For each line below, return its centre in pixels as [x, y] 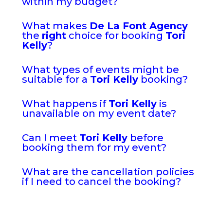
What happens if [65, 103]
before [145, 137]
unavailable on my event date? [99, 113]
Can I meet [50, 137]
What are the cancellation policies [108, 172]
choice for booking [116, 35]
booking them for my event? [94, 147]
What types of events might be [100, 69]
